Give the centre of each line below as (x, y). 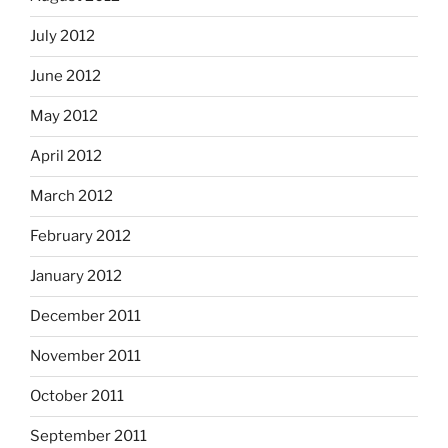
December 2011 (85, 316)
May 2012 (64, 116)
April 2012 (66, 156)
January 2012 (76, 276)
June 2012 (65, 76)
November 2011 (85, 356)
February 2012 (80, 236)
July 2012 (62, 36)
